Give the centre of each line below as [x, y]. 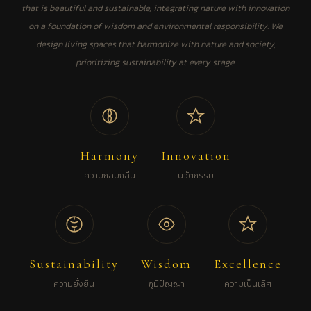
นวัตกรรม [196, 175]
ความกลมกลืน [109, 175]
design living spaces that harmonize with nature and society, [155, 44]
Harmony [109, 155]
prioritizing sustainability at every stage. [155, 62]
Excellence [248, 263]
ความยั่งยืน [74, 284]
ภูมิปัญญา [166, 284]
